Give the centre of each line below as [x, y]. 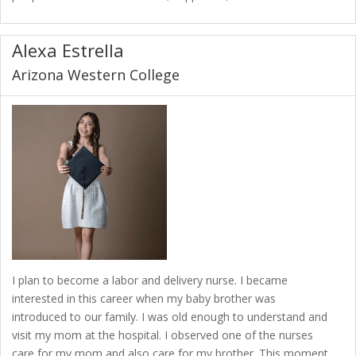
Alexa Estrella [68, 50]
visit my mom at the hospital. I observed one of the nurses [163, 335]
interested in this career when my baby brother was [144, 298]
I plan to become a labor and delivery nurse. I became [150, 280]
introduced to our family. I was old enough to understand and [170, 316]
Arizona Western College [96, 75]
